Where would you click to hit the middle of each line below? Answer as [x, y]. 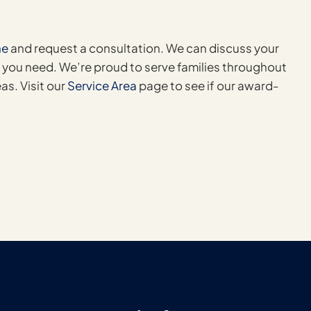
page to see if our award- [208, 86]
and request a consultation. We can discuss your [144, 48]
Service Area [102, 86]
